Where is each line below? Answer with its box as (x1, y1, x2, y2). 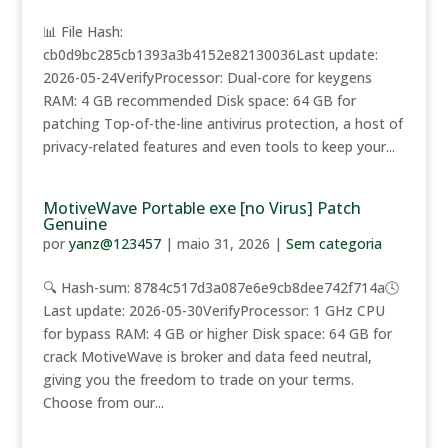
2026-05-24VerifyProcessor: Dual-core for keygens (42, 68, 372, 87)
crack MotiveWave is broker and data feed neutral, (42, 347, 372, 366)
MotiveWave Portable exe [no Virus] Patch (42, 197, 361, 219)
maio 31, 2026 (176, 234, 270, 253)
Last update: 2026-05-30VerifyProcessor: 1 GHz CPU (42, 301, 385, 320)
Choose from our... (42, 393, 164, 412)
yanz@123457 (68, 234, 161, 253)
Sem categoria (285, 234, 382, 253)
